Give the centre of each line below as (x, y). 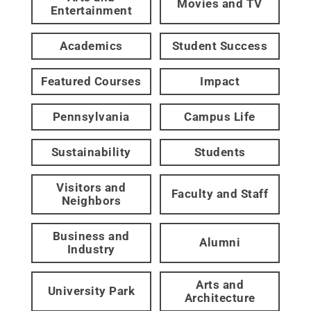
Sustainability (91, 152)
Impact (220, 81)
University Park (91, 291)
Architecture (220, 297)
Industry (91, 249)
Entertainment (91, 10)
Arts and (220, 284)
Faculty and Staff (220, 194)
